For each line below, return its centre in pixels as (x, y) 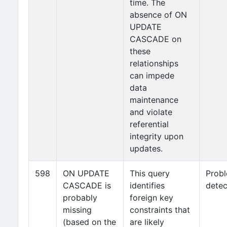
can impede (152, 75)
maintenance (154, 100)
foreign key (152, 198)
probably (80, 198)
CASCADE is (87, 185)
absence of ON (158, 15)
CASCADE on (156, 39)
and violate (151, 112)
